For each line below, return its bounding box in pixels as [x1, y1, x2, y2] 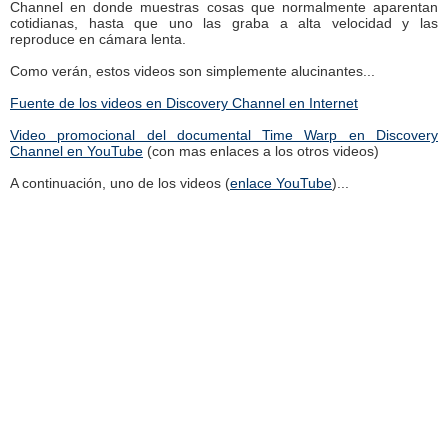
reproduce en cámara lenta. [10, 31, 186, 47]
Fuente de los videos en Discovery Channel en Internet [10, 95, 358, 111]
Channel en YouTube [10, 143, 143, 159]
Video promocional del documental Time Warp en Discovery [10, 127, 438, 143]
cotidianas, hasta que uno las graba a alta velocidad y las [10, 15, 438, 31]
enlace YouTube [230, 175, 332, 191]
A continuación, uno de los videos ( [10, 175, 230, 191]
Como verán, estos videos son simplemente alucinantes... [10, 63, 375, 79]
